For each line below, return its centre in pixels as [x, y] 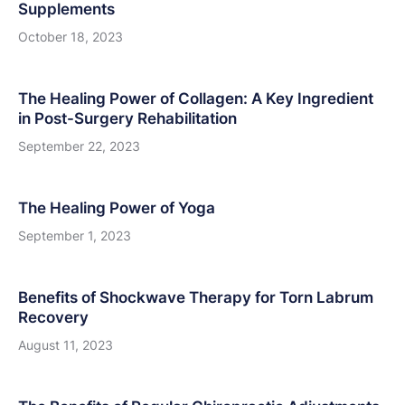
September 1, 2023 [75, 236]
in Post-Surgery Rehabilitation [127, 119]
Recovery [53, 318]
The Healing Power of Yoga [117, 208]
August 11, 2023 [66, 345]
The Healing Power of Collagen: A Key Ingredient [196, 99]
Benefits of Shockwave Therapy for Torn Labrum [196, 298]
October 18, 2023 [71, 37]
